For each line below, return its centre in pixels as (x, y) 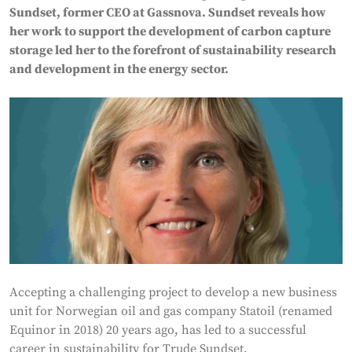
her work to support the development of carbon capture (170, 31)
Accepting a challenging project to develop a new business (173, 292)
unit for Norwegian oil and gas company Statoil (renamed (171, 311)
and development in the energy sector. (119, 69)
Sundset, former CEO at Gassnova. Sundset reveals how (168, 13)
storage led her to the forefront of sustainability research (173, 50)
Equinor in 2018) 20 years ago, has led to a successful (158, 330)
